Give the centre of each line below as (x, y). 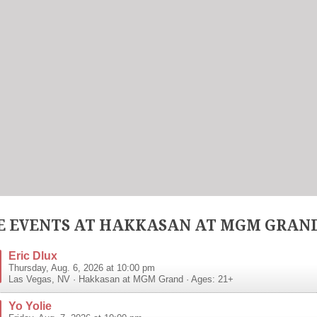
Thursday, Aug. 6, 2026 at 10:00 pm (82, 268)
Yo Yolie (30, 305)
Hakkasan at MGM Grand (131, 279)
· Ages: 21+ (208, 279)
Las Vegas (30, 279)
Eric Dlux (33, 255)
